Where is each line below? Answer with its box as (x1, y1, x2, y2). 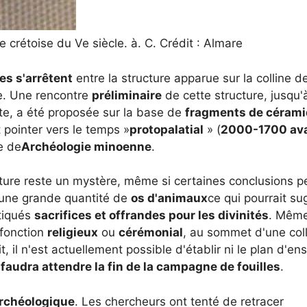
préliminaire (92, 88, 162, 102)
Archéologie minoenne (21, 139, 151, 153)
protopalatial (130, 122, 204, 136)
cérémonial (119, 225, 183, 239)
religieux (47, 225, 98, 239)
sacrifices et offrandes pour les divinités (34, 208, 269, 222)
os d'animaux (131, 191, 208, 205)
